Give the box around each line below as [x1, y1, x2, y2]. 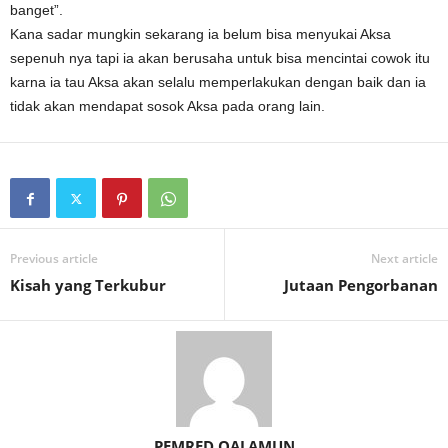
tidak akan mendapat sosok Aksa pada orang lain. [10, 98, 325, 115]
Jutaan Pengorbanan [284, 275, 438, 296]
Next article [371, 250, 438, 268]
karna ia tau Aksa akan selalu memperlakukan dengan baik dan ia [10, 74, 426, 91]
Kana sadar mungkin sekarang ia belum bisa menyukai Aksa [10, 26, 391, 43]
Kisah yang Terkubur [10, 275, 166, 296]
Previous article [10, 250, 98, 268]
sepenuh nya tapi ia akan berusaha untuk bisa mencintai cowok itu [10, 50, 430, 67]
